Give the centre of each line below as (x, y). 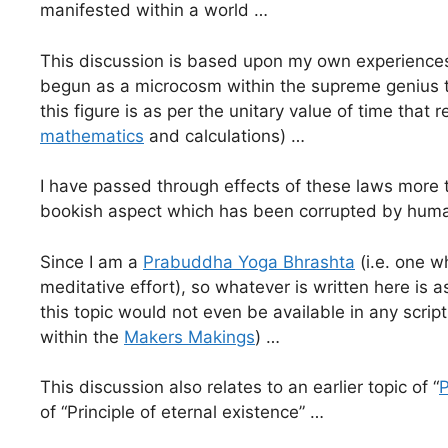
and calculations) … (224, 135)
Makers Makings (189, 336)
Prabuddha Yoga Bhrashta (249, 261)
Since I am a (91, 261)
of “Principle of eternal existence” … (182, 412)
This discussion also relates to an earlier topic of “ (239, 387)
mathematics (92, 135)
